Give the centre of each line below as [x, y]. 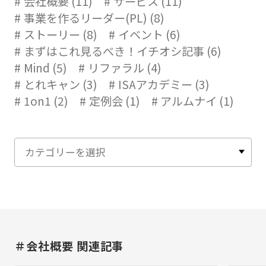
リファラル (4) [124, 68]
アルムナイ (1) [197, 101]
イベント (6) [149, 35]
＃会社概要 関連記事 [69, 246]
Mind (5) [45, 68]
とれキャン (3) [60, 85]
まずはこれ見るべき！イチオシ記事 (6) [122, 51]
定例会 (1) [114, 101]
